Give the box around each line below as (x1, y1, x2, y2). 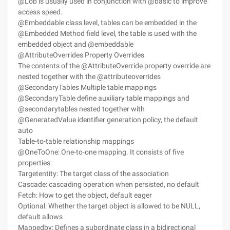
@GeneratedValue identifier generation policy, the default (18, 116, 198, 124)
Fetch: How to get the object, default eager (18, 191, 152, 199)
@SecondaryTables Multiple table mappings (18, 83, 157, 91)
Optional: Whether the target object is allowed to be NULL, (18, 202, 200, 210)
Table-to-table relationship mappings (18, 137, 134, 145)
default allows (18, 213, 63, 221)
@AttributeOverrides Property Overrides (18, 51, 144, 59)
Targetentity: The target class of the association (18, 169, 169, 178)
